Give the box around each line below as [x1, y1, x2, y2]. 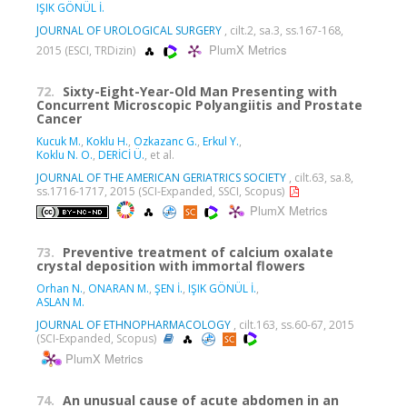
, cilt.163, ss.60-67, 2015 [231, 316, 354, 333]
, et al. [144, 146, 174, 163]
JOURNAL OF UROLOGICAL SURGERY [36, 22, 222, 38]
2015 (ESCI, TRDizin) [36, 42, 138, 58]
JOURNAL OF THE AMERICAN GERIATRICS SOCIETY [36, 169, 286, 185]
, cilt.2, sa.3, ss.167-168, [222, 22, 343, 38]
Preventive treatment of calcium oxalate [63, 243, 333, 261]
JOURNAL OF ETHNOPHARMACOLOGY [36, 316, 231, 333]
